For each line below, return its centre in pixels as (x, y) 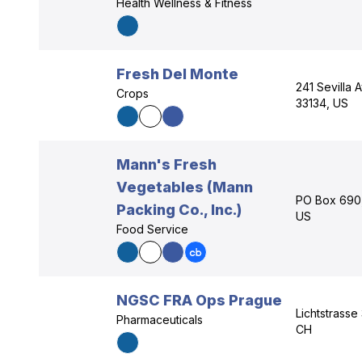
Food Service (152, 229)
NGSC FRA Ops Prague (199, 300)
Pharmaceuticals (160, 320)
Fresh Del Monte (177, 74)
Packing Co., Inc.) (179, 210)
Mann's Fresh (166, 164)
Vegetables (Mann (185, 187)
